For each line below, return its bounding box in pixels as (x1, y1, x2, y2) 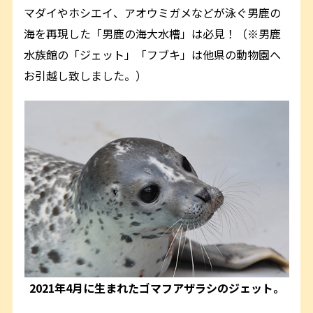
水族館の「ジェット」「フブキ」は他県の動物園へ (24, 46, 282, 64)
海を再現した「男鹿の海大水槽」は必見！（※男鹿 (24, 25, 282, 43)
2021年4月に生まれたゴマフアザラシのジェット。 (29, 279, 284, 297)
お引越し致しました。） (24, 67, 147, 85)
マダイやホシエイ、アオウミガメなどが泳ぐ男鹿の (24, 4, 282, 22)
